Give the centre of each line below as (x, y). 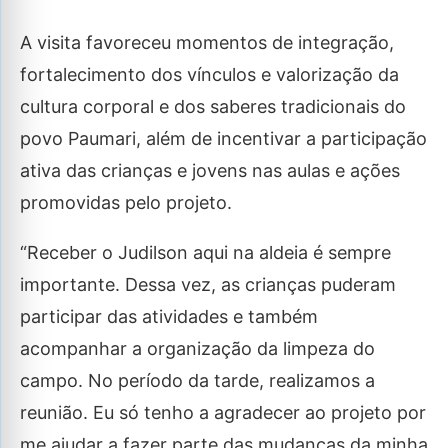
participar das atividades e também (169, 317)
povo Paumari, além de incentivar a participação (223, 139)
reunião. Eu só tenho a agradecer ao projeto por (223, 413)
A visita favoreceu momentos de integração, (207, 43)
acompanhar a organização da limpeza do (197, 349)
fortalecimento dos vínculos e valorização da (209, 75)
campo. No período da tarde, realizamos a (197, 381)
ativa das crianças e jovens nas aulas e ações (210, 171)
